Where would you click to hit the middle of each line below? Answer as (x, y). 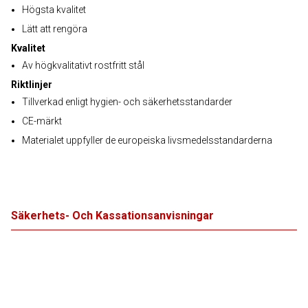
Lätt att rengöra (55, 29)
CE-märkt (42, 121)
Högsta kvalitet (54, 10)
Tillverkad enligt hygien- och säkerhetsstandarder (127, 102)
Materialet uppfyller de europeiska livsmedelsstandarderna (147, 140)
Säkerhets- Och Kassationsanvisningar (112, 216)
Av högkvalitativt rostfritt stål (83, 65)
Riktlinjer (32, 85)
